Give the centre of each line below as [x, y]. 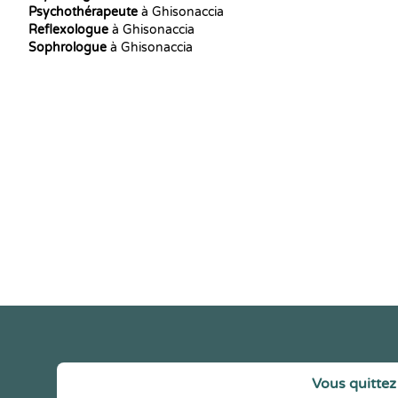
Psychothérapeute [83, 12]
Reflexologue [68, 30]
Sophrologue [68, 48]
